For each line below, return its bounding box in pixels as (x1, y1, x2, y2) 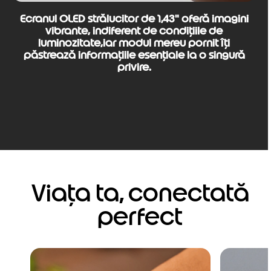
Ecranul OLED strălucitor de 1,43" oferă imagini (19, 12, 249, 26)
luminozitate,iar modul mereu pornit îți (38, 36, 230, 50)
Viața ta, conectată (31, 178, 249, 208)
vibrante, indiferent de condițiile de (45, 24, 223, 38)
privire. (117, 60, 151, 74)
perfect (97, 202, 183, 232)
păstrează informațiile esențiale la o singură (23, 48, 245, 62)
